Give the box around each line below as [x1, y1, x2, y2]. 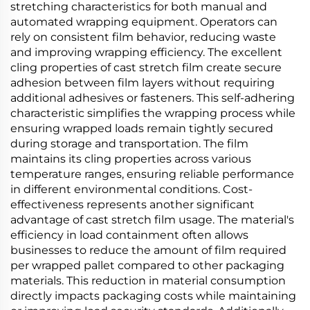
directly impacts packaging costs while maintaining [10, 289, 296, 302]
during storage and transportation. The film [10, 137, 248, 150]
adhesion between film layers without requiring [10, 76, 275, 89]
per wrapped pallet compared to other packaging [10, 259, 284, 272]
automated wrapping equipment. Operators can [10, 15, 277, 28]
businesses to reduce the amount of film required [10, 244, 286, 257]
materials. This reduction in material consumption [10, 274, 286, 287]
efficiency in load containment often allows [10, 228, 248, 241]
